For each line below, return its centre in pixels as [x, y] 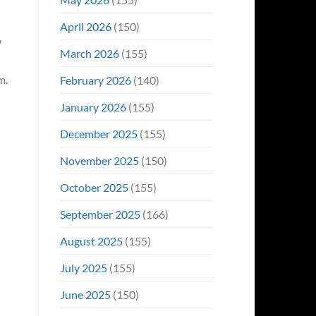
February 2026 [95, 80]
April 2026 [85, 26]
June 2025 [85, 294]
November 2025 [99, 160]
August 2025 [91, 241]
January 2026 [93, 107]
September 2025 [100, 214]
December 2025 [98, 133]
